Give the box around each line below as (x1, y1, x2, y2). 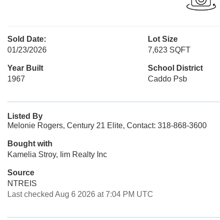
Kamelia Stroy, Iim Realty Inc (7, 150, 107, 159)
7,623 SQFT (147, 46, 191, 54)
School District (147, 64, 203, 72)
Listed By (7, 112, 43, 120)
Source (7, 168, 34, 177)
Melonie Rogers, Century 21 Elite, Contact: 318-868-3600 (7, 121, 207, 130)
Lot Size (147, 35, 178, 43)
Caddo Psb (147, 75, 187, 83)
